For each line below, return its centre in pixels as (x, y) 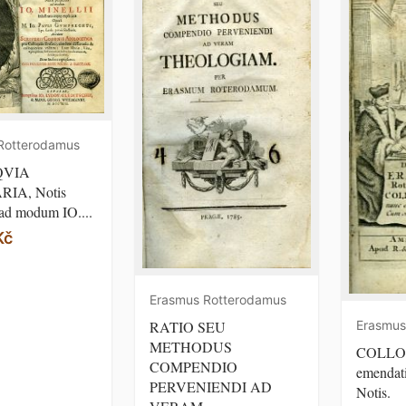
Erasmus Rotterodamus (218, 299)
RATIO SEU (188, 326)
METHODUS (191, 346)
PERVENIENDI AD (211, 386)
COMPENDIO (193, 366)
